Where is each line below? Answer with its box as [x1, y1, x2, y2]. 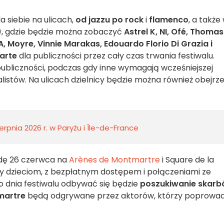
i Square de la [160, 154, 214, 165]
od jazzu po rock [75, 14, 143, 25]
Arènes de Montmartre [69, 154, 160, 165]
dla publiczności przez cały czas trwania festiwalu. [17, 50, 214, 61]
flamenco [149, 14, 188, 25]
